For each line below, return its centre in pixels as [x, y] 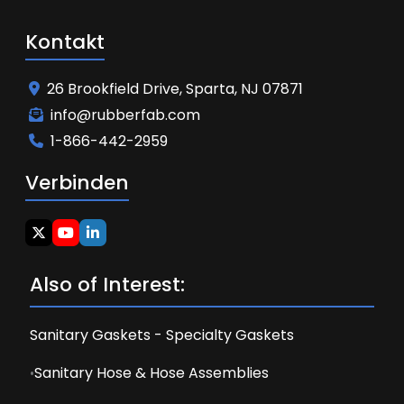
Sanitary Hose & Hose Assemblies [151, 373]
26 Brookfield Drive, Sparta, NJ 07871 [175, 89]
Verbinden [77, 183]
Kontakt [65, 42]
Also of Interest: [107, 285]
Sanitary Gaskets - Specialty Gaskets [162, 335]
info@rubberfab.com [125, 115]
